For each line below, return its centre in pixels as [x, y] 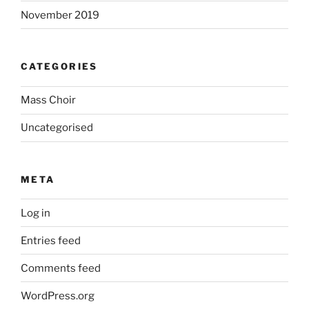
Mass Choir [48, 100]
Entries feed [51, 240]
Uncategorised [57, 128]
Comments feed [61, 268]
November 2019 [60, 15]
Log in [36, 213]
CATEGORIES [59, 67]
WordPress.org [58, 296]
